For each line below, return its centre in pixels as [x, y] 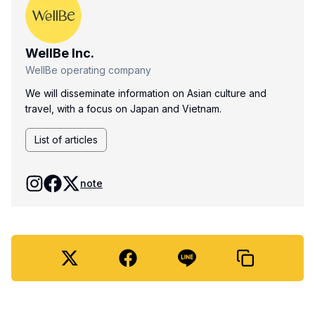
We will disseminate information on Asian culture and [146, 93]
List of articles [66, 139]
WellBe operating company [88, 70]
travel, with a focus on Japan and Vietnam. [123, 108]
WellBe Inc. [60, 53]
